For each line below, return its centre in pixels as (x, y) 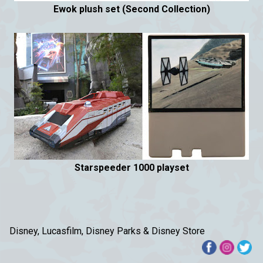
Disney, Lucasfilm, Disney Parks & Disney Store (107, 231)
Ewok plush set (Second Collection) (131, 9)
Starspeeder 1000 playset (131, 167)
